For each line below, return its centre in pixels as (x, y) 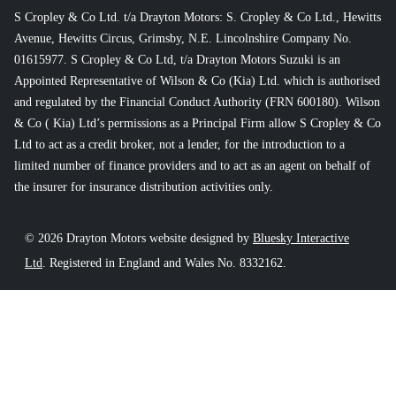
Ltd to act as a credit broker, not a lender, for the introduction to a (179, 144)
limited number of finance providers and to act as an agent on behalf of (192, 165)
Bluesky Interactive (301, 238)
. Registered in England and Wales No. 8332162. (164, 263)
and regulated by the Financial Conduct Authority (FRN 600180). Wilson (197, 102)
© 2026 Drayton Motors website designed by (139, 238)
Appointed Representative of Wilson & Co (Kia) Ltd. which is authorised (197, 80)
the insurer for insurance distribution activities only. (144, 187)
